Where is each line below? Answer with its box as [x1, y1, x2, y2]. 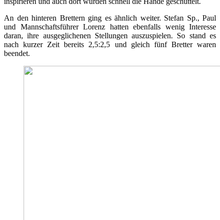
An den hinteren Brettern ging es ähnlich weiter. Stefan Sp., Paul [4, 14, 216, 23]
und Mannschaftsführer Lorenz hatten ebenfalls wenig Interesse [4, 23, 216, 31]
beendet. [4, 49, 30, 58]
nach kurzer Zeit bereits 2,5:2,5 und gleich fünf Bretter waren [4, 40, 216, 49]
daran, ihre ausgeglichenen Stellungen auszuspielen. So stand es [4, 31, 216, 40]
